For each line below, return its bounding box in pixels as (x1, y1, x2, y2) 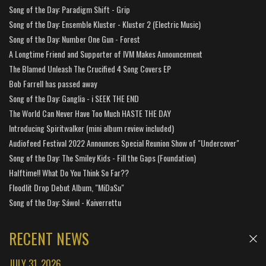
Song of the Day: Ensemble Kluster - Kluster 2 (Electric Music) (9, 17, 201, 30)
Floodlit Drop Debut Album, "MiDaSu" (9, 180, 124, 194)
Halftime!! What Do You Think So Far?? (9, 166, 129, 179)
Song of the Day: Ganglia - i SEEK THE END (9, 91, 139, 104)
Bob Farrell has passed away (9, 77, 97, 90)
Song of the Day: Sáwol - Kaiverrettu (9, 195, 121, 208)
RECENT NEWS (9, 227, 89, 249)
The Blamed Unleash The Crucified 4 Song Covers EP (9, 62, 171, 75)
